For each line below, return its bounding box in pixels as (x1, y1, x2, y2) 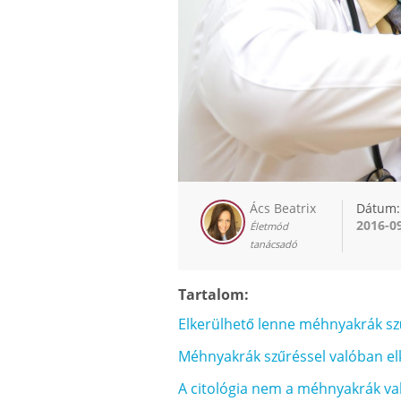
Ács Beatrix (250, 200, 316, 218)
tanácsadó (250, 237, 297, 252)
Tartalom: (178, 285, 249, 305)
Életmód (250, 219, 288, 234)
